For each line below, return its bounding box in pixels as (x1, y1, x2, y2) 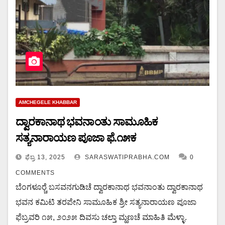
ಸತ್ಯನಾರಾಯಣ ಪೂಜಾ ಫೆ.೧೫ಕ (16, 131, 136, 145)
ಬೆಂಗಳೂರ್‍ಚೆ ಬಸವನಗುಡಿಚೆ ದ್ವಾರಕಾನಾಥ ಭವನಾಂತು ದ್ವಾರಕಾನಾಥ (16, 182, 203, 191)
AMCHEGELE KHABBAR (19, 99, 77, 105)
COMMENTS (16, 169, 55, 176)
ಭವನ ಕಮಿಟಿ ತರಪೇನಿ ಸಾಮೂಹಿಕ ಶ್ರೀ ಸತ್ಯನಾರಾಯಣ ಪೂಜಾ (16, 197, 196, 206)
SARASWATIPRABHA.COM (83, 153, 170, 161)
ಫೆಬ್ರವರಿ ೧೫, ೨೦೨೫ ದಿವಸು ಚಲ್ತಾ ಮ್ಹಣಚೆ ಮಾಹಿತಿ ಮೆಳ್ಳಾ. (16, 212, 187, 221)
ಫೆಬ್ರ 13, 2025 (25, 153, 65, 161)
